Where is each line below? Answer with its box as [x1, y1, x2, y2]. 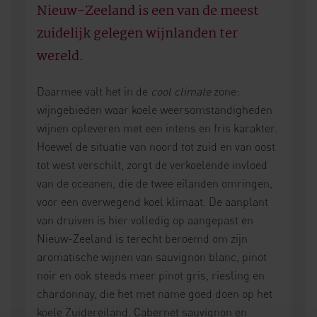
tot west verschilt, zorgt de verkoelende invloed [37, 158, 267, 173]
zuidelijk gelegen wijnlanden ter [37, 23, 238, 45]
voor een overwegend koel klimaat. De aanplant [37, 195, 268, 209]
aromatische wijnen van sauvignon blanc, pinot [37, 250, 267, 265]
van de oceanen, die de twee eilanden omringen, [37, 176, 272, 191]
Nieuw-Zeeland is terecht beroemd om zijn [37, 231, 248, 246]
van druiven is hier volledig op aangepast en [37, 213, 253, 228]
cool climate [151, 84, 211, 99]
